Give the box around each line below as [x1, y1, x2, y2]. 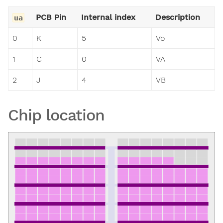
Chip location [8, 106, 105, 125]
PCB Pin [36, 12, 66, 22]
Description [155, 12, 200, 22]
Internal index [81, 12, 135, 22]
